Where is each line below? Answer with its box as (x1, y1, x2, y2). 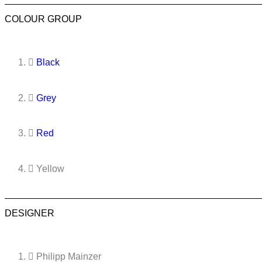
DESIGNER (5, 208, 54, 218)
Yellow (36, 164, 64, 174)
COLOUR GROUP (5, 13, 82, 24)
